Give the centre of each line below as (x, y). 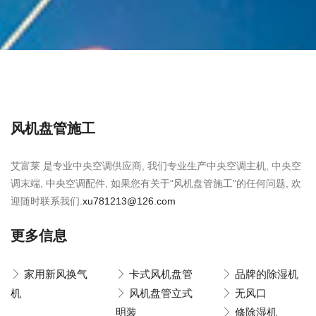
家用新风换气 (56, 274)
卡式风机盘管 (161, 274)
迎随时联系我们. (47, 201)
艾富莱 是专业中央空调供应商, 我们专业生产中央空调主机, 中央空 (156, 166)
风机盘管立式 (161, 293)
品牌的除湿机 (266, 274)
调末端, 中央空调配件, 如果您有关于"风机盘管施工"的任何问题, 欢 (156, 183)
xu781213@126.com (129, 201)
